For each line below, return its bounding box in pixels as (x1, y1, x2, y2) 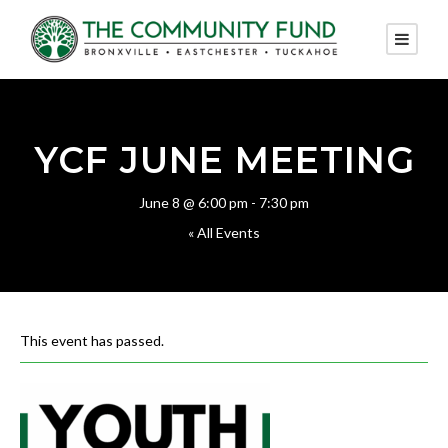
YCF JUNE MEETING (33, 138, 415, 183)
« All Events (188, 224, 260, 242)
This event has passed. (20, 332, 164, 350)
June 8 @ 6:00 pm (139, 194, 248, 212)
